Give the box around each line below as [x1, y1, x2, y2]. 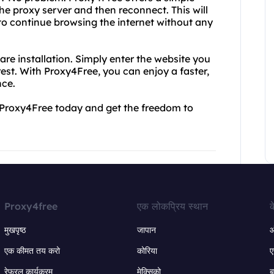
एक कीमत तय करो [4, 245, 61, 256]
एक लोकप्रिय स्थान [136, 200, 208, 212]
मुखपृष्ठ [4, 224, 26, 235]
